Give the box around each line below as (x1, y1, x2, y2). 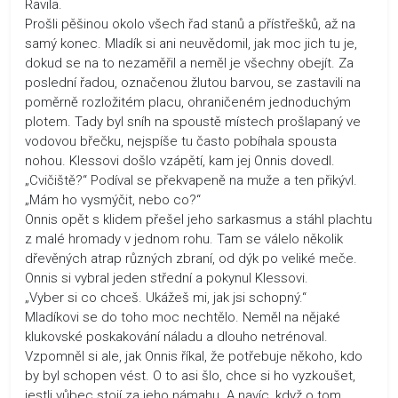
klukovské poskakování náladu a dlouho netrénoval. (25, 328, 328, 345)
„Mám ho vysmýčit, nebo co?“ (25, 191, 201, 208)
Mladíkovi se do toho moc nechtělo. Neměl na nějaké (25, 308, 340, 325)
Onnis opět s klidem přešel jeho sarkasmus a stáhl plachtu (25, 211, 372, 227)
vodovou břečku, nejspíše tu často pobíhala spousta (25, 132, 337, 149)
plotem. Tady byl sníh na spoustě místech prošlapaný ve (25, 113, 361, 130)
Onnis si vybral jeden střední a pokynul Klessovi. (25, 269, 308, 286)
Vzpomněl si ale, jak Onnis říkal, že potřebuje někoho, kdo (25, 347, 362, 364)
